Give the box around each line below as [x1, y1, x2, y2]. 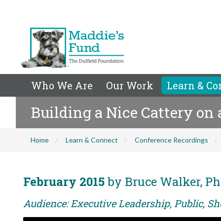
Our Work [106, 79, 153, 92]
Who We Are [31, 79, 93, 92]
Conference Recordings [135, 136, 208, 144]
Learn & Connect [66, 136, 118, 144]
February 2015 [23, 174, 105, 189]
